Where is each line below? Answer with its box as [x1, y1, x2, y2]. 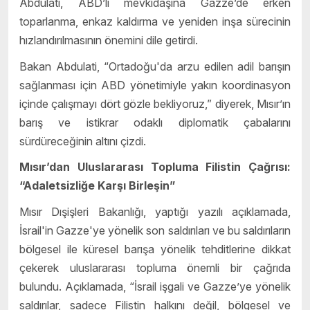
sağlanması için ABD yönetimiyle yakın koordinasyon [19, 77, 291, 92]
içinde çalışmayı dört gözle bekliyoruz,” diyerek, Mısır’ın [19, 96, 291, 111]
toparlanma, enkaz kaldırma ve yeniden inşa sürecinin [19, 14, 291, 28]
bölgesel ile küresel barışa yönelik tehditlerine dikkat [19, 241, 291, 256]
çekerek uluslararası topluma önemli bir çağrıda [19, 260, 291, 275]
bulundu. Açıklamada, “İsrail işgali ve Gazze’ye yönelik [19, 279, 291, 293]
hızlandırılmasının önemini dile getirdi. [19, 33, 198, 47]
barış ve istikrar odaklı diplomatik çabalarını [19, 115, 291, 129]
